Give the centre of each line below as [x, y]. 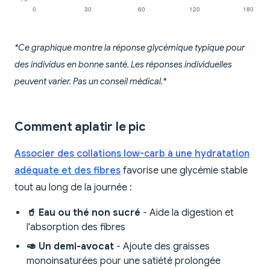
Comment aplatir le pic [80, 127]
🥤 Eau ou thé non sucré [83, 213]
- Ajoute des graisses [162, 247]
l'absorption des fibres [76, 228]
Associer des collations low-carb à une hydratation [132, 154]
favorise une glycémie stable [184, 171]
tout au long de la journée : [73, 188]
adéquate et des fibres [67, 171]
